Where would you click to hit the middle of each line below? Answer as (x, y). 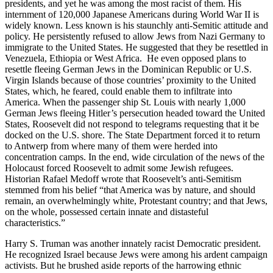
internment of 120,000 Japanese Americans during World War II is (132, 14)
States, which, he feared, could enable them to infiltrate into (119, 91)
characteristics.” (35, 222)
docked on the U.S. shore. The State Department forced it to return (133, 135)
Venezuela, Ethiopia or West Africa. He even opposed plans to (126, 58)
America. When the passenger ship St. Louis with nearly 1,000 (125, 102)
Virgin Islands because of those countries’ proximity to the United (130, 80)
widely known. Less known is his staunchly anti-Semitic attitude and (136, 25)
